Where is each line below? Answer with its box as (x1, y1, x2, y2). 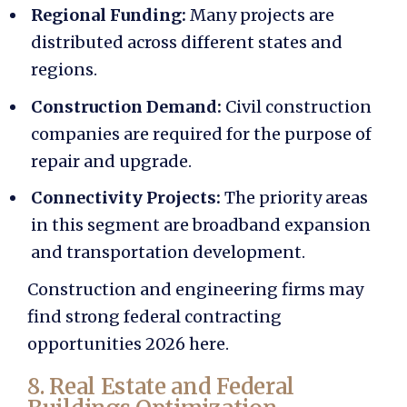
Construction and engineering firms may (27, 279, 363, 301)
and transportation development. (31, 242, 305, 263)
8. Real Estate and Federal (27, 372, 295, 402)
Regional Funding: (31, 4, 186, 25)
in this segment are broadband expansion (31, 214, 371, 236)
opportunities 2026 (27, 333, 189, 355)
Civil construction (225, 95, 372, 117)
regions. (31, 58, 97, 80)
